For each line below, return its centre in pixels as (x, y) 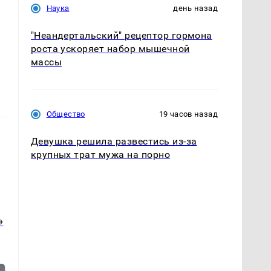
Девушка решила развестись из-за (114, 141)
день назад (195, 8)
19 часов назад (188, 114)
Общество (66, 114)
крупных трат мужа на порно (100, 154)
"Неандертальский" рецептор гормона (121, 35)
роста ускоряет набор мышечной (110, 48)
